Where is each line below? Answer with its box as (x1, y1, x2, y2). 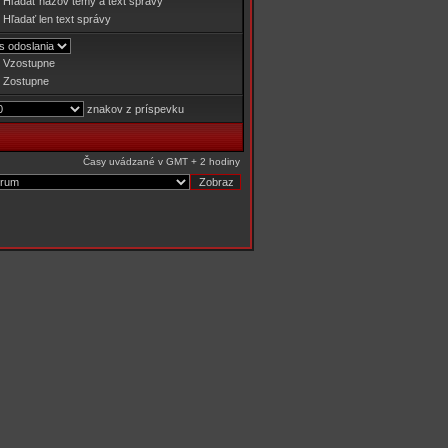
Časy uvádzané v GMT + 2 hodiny (83, 156, 240, 167)
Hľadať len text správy (3, 13, 111, 25)
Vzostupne (3, 57, 55, 69)
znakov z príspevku (84, 103, 184, 115)
